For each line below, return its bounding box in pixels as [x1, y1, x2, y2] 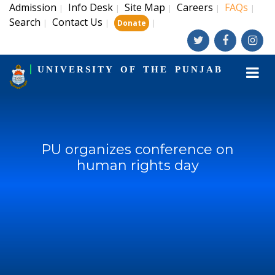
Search [9, 15, 41, 29]
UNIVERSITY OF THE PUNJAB [37, 64, 223, 74]
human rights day [76, 157, 199, 174]
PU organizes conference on [41, 141, 234, 158]
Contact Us [52, 15, 103, 29]
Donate [117, 18, 146, 28]
